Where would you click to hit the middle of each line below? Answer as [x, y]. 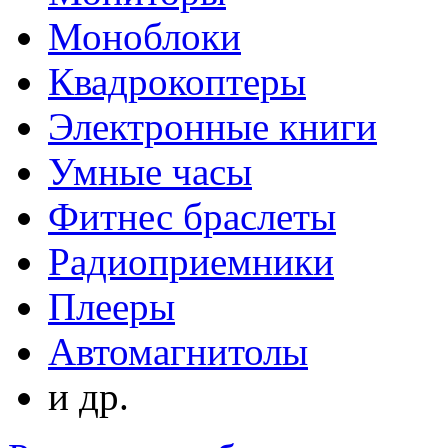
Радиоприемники [191, 261]
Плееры [111, 306]
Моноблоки [144, 36]
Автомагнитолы [178, 351]
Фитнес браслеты [192, 216]
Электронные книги [212, 126]
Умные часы [150, 171]
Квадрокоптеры [177, 81]
